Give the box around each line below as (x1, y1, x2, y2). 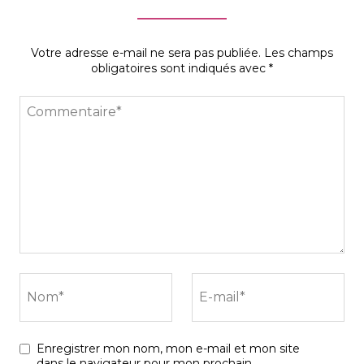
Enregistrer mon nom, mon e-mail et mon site (37, 340, 300, 356)
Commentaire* (19, 97, 103, 113)
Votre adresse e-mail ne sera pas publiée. (31, 45, 261, 60)
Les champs (264, 45, 333, 60)
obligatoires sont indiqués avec (91, 60, 269, 76)
